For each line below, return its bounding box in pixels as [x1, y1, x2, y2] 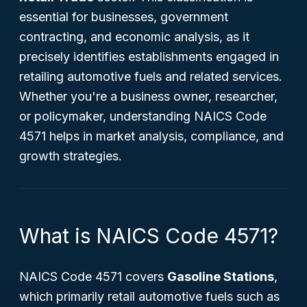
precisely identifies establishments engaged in [19, 49, 279, 64]
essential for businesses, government [19, 10, 228, 24]
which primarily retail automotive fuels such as [19, 289, 280, 304]
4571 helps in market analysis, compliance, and [19, 129, 284, 143]
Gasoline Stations [167, 269, 274, 284]
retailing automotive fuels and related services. [19, 69, 282, 84]
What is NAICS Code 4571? [19, 223, 278, 248]
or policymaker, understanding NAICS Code [19, 109, 267, 123]
